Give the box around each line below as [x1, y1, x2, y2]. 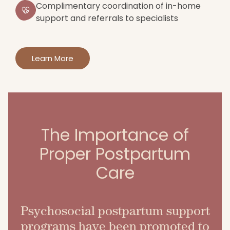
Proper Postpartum [40, 142, 190, 165]
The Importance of [41, 123, 189, 146]
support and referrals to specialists [36, 12, 178, 24]
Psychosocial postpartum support [20, 203, 210, 218]
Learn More [32, 53, 73, 64]
